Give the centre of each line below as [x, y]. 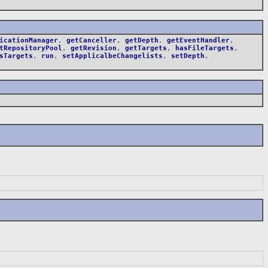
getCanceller [92, 40]
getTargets [146, 48]
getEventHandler [198, 40]
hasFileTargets [205, 48]
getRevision [94, 48]
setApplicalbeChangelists [112, 56]
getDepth [142, 40]
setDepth [188, 56]
